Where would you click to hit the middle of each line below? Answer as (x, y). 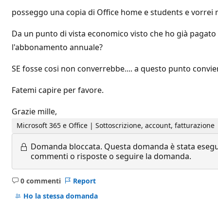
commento (54, 195)
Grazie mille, (34, 111)
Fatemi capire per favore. (58, 90)
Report (84, 181)
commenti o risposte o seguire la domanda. (111, 156)
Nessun (48, 185)
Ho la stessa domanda (60, 196)
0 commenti (40, 181)
